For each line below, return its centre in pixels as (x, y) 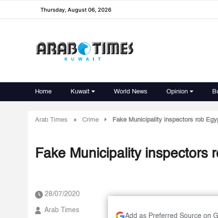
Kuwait (80, 92)
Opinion (177, 92)
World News (131, 92)
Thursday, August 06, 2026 (76, 9)
